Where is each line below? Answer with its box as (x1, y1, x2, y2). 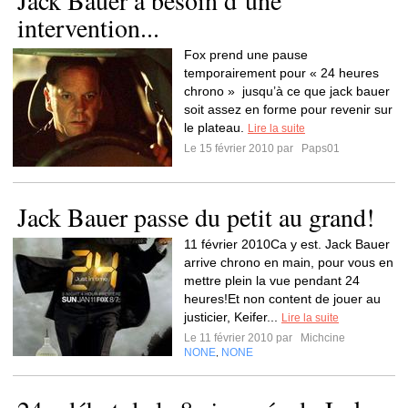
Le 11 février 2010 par (184, 331, 298, 344)
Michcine (298, 331, 345, 344)
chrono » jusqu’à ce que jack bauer (184, 84, 390, 98)
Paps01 (299, 142, 340, 155)
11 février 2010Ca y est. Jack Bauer (184, 237, 390, 251)
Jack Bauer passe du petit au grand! (17, 199, 374, 234)
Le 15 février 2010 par (184, 142, 299, 155)
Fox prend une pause (184, 47, 308, 62)
